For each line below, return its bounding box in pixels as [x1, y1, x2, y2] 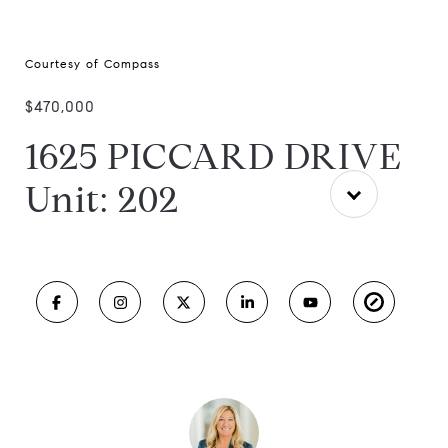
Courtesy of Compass [25, 56, 160, 71]
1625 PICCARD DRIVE [25, 134, 402, 179]
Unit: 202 [25, 177, 179, 222]
